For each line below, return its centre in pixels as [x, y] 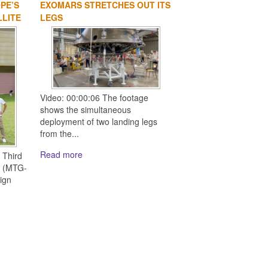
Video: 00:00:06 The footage [95, 97]
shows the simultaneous [86, 109]
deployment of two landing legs [99, 121]
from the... [60, 133]
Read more [62, 154]
